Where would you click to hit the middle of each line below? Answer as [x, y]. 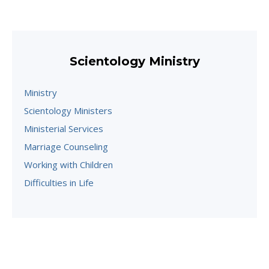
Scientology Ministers [68, 110]
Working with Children [68, 164]
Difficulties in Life [59, 182]
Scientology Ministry [134, 61]
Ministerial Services [64, 128]
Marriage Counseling [66, 146]
